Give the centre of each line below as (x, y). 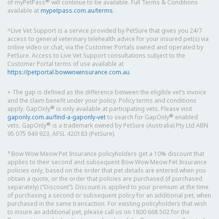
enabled (186, 117)
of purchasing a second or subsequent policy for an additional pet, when (109, 196)
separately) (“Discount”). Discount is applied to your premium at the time (108, 187)
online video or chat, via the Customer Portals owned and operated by (105, 47)
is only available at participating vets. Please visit (123, 109)
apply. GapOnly (29, 109)
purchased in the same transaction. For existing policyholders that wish (107, 204)
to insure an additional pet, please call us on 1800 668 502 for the (99, 212)
